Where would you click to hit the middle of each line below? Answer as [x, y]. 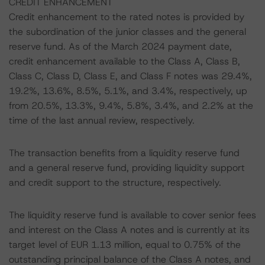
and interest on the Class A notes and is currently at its [129, 230]
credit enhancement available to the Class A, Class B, [125, 61]
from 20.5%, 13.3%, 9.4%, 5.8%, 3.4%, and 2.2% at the [131, 106]
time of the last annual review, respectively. [102, 120]
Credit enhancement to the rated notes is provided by [127, 17]
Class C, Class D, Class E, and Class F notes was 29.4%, [130, 76]
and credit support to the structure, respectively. [115, 182]
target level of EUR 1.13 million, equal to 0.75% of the [125, 245]
